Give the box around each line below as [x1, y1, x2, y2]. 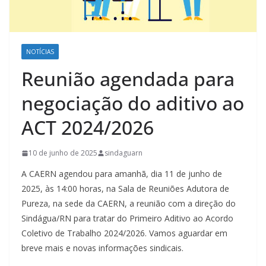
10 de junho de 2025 [28, 148, 97, 159]
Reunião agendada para [21, 66, 235, 92]
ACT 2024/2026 [21, 115, 154, 141]
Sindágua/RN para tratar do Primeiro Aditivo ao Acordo [21, 213, 233, 224]
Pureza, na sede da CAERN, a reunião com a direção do [21, 198, 236, 210]
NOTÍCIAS [26, 47, 54, 56]
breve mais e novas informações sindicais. [21, 242, 183, 254]
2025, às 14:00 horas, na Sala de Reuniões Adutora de [21, 183, 229, 195]
